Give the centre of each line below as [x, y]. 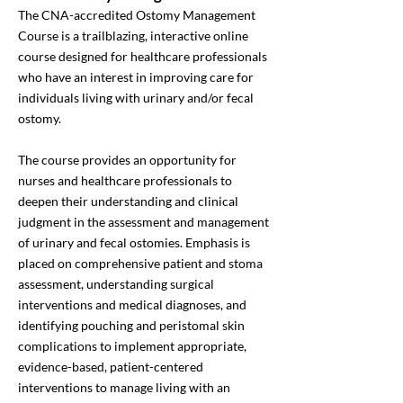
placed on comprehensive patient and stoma [140, 263]
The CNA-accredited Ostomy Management [137, 15]
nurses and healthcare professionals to [125, 180]
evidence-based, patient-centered [111, 367]
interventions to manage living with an [124, 387]
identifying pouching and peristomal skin [131, 325]
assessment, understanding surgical [116, 284]
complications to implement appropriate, [132, 346]
